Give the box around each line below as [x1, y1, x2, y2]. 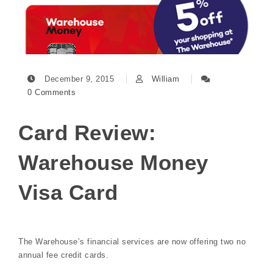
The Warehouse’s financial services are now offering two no [18, 236, 246, 246]
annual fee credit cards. [18, 250, 108, 260]
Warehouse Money [18, 150, 208, 174]
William [151, 74, 179, 83]
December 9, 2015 [41, 74, 117, 83]
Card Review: [18, 120, 156, 144]
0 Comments [27, 87, 76, 97]
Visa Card [18, 180, 118, 204]
